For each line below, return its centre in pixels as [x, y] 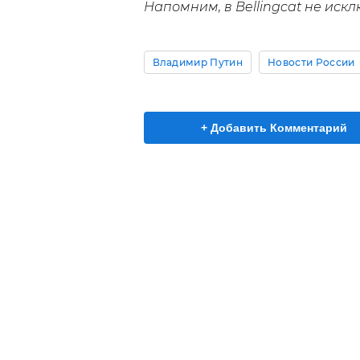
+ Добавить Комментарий [274, 128]
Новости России [311, 63]
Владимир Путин [197, 63]
